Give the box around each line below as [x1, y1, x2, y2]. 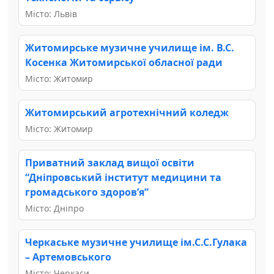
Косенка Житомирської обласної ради [25, 55, 223, 69]
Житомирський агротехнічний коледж [25, 105, 229, 119]
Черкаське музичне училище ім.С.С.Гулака [25, 235, 247, 249]
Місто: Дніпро [25, 202, 84, 214]
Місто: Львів [25, 7, 77, 20]
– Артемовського [25, 250, 111, 264]
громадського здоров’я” [25, 185, 149, 199]
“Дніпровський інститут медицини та [25, 170, 221, 184]
